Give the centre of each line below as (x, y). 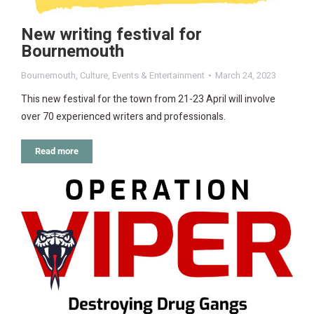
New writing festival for (111, 34)
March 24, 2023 (246, 75)
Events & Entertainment (158, 75)
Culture (94, 75)
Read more (57, 151)
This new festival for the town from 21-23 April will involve (148, 99)
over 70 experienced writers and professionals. (123, 116)
